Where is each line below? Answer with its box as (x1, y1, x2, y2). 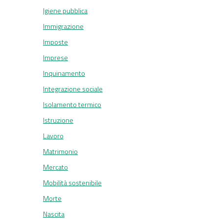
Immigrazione (43, 21, 84, 32)
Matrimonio (43, 146, 78, 157)
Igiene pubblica (43, 5, 88, 16)
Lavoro (43, 131, 64, 141)
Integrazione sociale (43, 84, 103, 94)
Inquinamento (43, 68, 85, 79)
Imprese (43, 52, 68, 63)
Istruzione (43, 115, 73, 126)
